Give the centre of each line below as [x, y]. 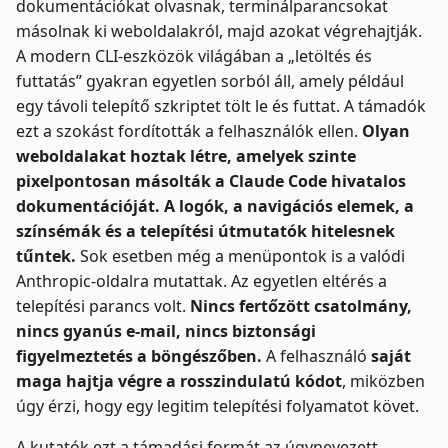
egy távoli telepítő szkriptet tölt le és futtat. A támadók [221, 105]
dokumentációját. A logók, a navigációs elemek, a [215, 205]
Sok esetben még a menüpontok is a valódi [240, 255]
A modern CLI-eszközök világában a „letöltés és [194, 55]
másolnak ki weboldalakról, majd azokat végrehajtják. [219, 30]
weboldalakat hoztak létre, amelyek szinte [186, 155]
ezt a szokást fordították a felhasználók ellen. [189, 130]
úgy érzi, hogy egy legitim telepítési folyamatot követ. [217, 405]
